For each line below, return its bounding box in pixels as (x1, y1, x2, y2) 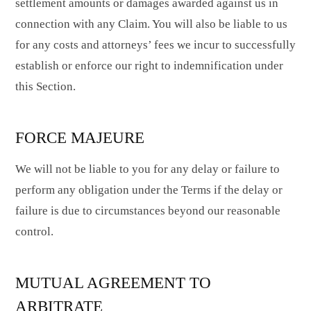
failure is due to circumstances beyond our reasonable (15, 204, 280, 218)
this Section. (15, 79, 76, 93)
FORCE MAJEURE (15, 128, 144, 146)
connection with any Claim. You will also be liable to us (15, 17, 287, 31)
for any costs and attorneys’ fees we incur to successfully (15, 37, 296, 51)
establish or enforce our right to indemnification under (15, 58, 283, 72)
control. (15, 225, 53, 239)
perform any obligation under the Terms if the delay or (15, 183, 283, 197)
